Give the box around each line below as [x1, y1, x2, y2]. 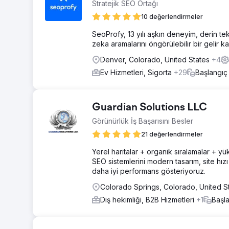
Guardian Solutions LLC [92, 102, 207, 113]
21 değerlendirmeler [141, 130, 203, 138]
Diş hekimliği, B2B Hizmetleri [100, 195, 196, 204]
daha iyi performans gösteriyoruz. [92, 167, 205, 175]
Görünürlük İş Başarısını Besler [92, 117, 193, 125]
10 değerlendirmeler [141, 13, 203, 20]
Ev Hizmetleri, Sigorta [100, 68, 174, 77]
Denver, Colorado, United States [100, 55, 212, 64]
